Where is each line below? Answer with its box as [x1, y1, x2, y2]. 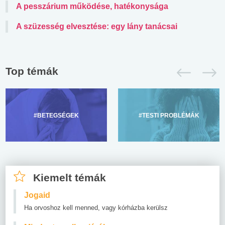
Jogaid [24, 191, 50, 200]
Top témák [6, 65, 58, 77]
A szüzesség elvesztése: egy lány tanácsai [16, 22, 177, 31]
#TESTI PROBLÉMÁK [138, 112, 199, 120]
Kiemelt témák [33, 172, 106, 184]
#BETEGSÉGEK [34, 112, 79, 120]
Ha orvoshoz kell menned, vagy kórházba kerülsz [24, 204, 168, 212]
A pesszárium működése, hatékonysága [16, 2, 168, 11]
